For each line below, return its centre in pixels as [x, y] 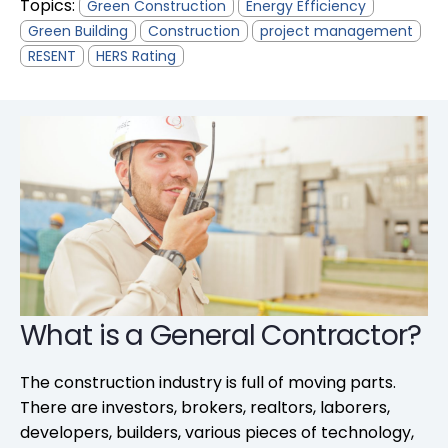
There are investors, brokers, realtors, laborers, [205, 408]
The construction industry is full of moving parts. [208, 383]
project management [336, 31]
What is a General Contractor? [221, 336]
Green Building [78, 31]
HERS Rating [136, 56]
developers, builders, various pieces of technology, [217, 433]
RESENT [52, 56]
